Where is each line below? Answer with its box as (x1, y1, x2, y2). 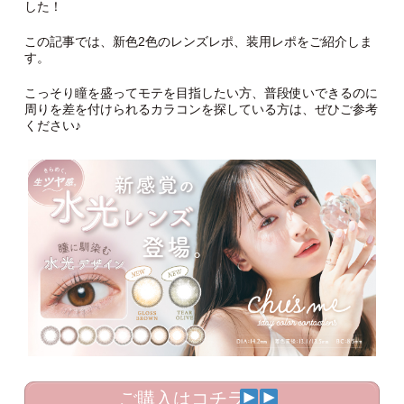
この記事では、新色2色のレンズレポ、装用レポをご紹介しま (23, 34, 372, 50)
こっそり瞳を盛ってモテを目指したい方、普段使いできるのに (23, 86, 378, 101)
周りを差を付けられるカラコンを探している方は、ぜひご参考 (23, 102, 378, 117)
